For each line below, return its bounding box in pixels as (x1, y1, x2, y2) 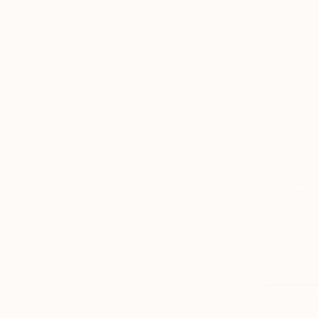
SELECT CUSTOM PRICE (40, 222, 163, 234)
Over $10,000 (51, 205, 126, 219)
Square (52, 277, 91, 291)
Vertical (52, 295, 93, 309)
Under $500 (51, 120, 118, 134)
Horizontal (52, 258, 110, 273)
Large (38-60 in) (52, 48, 140, 62)
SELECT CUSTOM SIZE (40, 84, 155, 97)
